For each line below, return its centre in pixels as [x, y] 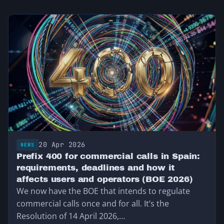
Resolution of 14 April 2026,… [71, 216]
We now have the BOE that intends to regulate [103, 191]
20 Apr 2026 [62, 144]
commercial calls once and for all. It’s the [93, 203]
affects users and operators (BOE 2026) [105, 179]
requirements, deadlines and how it [96, 167]
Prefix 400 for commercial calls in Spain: [108, 156]
